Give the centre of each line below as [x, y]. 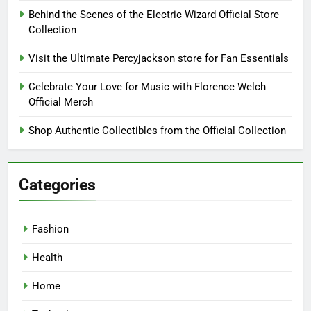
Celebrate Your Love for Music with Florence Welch [147, 87]
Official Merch [61, 102]
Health [47, 258]
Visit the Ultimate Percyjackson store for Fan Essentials [159, 59]
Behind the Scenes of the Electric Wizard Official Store [154, 15]
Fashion [50, 229]
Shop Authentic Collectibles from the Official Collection [157, 131]
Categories [57, 185]
